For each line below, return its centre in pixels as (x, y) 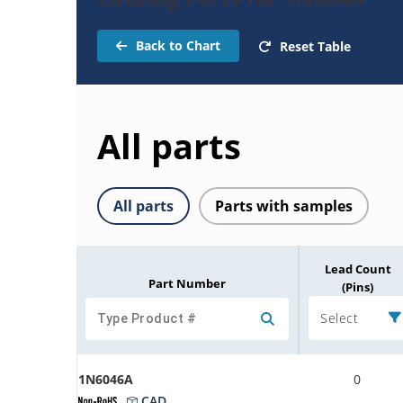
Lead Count (358, 269)
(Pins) (358, 287)
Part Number (187, 283)
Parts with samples (284, 206)
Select (339, 318)
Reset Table (315, 46)
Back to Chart (178, 45)
